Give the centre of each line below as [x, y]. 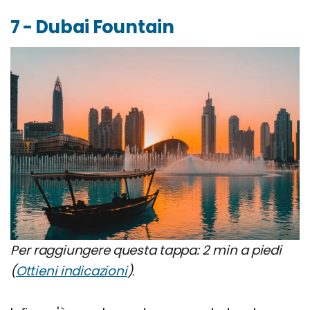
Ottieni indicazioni [71, 271]
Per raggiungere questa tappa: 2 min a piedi [146, 250]
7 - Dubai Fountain [92, 27]
